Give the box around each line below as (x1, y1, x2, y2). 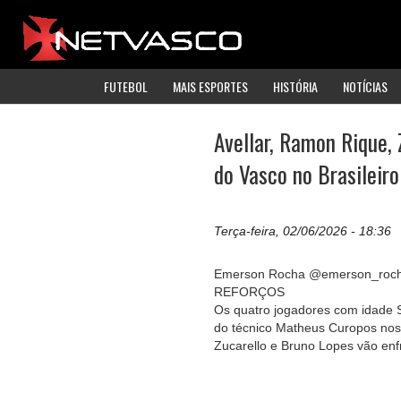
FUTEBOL (104, 76, 148, 96)
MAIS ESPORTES (173, 76, 248, 96)
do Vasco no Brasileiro (214, 157, 399, 191)
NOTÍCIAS (343, 76, 388, 96)
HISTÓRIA (273, 76, 318, 96)
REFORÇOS (214, 285, 285, 300)
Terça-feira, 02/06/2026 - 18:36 (214, 224, 391, 239)
